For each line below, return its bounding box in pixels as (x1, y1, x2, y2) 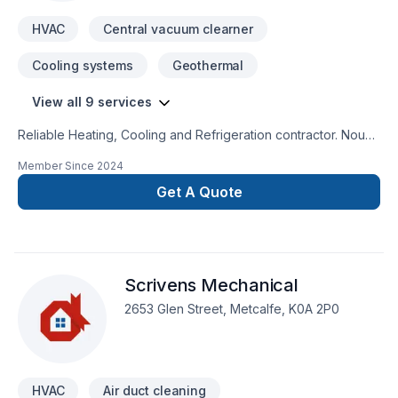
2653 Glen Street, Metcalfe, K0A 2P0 (124, 301, 339, 316)
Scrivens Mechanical (124, 275, 298, 296)
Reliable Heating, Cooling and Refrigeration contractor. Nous (18, 127, 341, 142)
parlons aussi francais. (18, 146, 147, 161)
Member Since (18, 159, 94, 172)
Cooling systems (32, 58, 133, 73)
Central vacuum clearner (103, 21, 253, 36)
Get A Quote (155, 183, 243, 201)
